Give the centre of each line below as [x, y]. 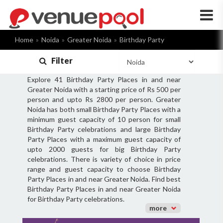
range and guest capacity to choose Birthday [104, 169]
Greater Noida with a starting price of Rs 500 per [104, 89]
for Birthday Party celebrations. [76, 199]
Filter [59, 60]
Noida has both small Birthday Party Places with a [104, 109]
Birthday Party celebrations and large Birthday [104, 129]
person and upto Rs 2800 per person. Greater [104, 99]
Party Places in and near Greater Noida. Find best [104, 179]
